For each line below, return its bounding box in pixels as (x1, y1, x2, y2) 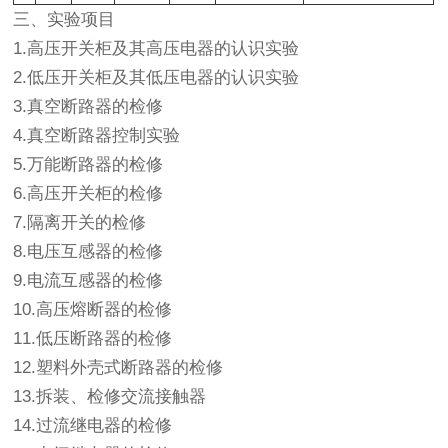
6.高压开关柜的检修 (13, 184, 164, 203)
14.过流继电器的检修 (13, 416, 173, 435)
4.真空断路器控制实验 (13, 126, 181, 145)
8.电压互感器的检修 (13, 242, 164, 261)
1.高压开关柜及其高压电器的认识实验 (13, 39, 300, 58)
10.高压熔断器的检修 (13, 300, 173, 319)
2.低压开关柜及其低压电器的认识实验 (13, 68, 300, 87)
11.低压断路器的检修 (13, 329, 173, 348)
